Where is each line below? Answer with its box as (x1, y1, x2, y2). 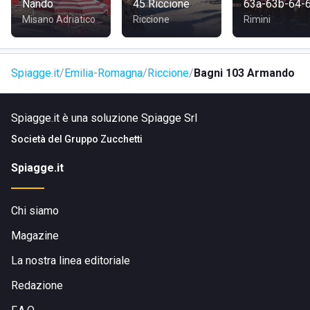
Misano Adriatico (22, 14, 95, 25)
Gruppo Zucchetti (64, 134, 143, 145)
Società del (11, 134, 64, 145)
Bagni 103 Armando (194, 66, 295, 80)
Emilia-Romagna (64, 66, 143, 80)
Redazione (11, 279, 63, 292)
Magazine (11, 229, 59, 242)
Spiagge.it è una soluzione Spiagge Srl (11, 111, 197, 125)
